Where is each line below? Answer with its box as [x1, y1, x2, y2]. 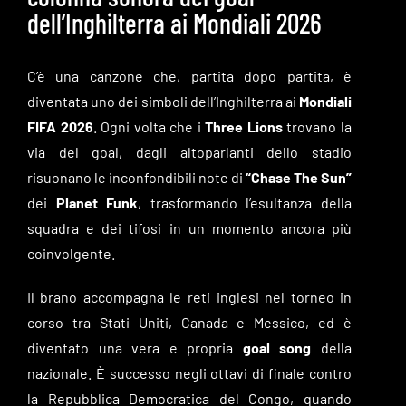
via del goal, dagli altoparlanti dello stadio [26, 142, 353, 160]
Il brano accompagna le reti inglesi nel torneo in [26, 287, 353, 305]
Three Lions [205, 117, 283, 135]
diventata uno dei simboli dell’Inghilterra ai [26, 92, 300, 110]
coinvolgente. [26, 244, 115, 262]
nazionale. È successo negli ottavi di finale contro [26, 363, 353, 382]
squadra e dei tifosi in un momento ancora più [26, 218, 353, 237]
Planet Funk [55, 193, 139, 211]
